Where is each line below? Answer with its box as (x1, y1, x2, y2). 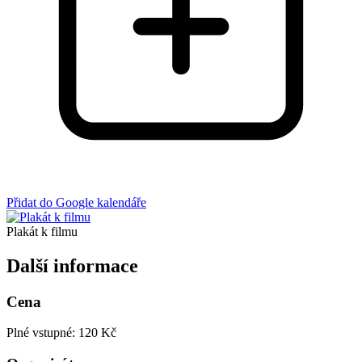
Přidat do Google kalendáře (6, 195, 146, 209)
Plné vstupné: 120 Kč (6, 326, 116, 340)
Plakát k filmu (6, 224, 78, 238)
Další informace (6, 255, 138, 276)
